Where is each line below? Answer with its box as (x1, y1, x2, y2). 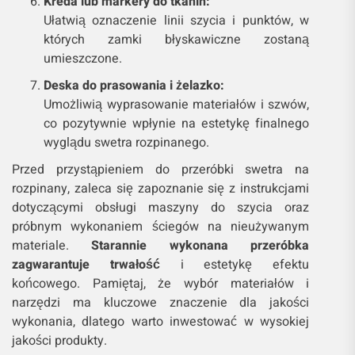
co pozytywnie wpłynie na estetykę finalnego (44, 114, 310, 134)
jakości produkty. (12, 331, 107, 351)
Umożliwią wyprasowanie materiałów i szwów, (44, 95, 310, 115)
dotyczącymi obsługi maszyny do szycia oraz (12, 198, 310, 218)
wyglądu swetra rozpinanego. (44, 133, 209, 153)
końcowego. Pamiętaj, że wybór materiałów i (12, 274, 310, 294)
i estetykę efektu (159, 255, 310, 275)
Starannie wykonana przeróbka (91, 236, 310, 256)
